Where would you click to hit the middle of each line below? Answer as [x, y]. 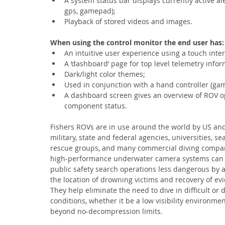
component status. [96, 106]
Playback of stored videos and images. [128, 21]
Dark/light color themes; [105, 74]
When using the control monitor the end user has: [137, 42]
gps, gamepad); [90, 11]
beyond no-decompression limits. [106, 211]
